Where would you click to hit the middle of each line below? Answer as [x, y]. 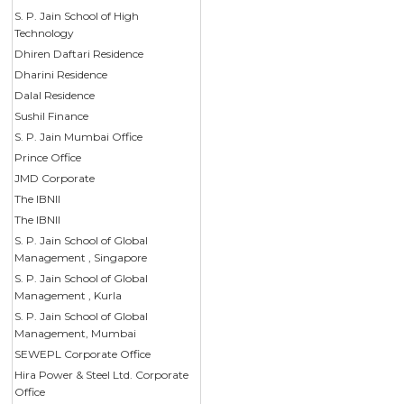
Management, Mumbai [76, 333]
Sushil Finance [52, 115]
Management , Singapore [81, 257]
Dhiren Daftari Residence [79, 53]
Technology [45, 32]
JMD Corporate [55, 178]
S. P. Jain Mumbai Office [79, 136]
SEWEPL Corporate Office [83, 353]
